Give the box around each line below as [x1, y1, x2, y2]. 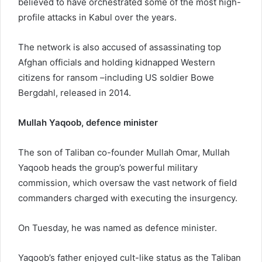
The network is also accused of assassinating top [18, 41, 221, 53]
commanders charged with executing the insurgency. [18, 192, 237, 204]
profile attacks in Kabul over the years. [18, 11, 177, 23]
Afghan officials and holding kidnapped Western [18, 56, 215, 68]
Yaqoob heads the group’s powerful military [18, 161, 198, 173]
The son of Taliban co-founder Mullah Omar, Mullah [18, 146, 230, 158]
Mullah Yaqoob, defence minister [18, 116, 158, 128]
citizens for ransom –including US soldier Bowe [18, 71, 214, 83]
